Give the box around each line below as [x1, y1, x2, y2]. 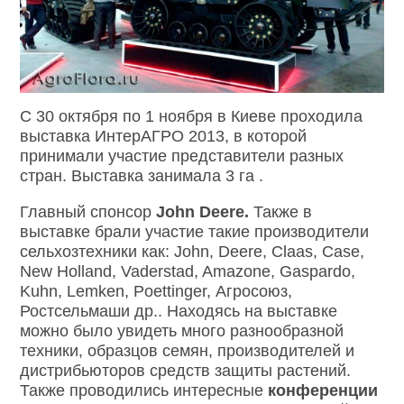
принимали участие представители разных [20, 146, 344, 165]
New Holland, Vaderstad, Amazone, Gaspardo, [20, 262, 356, 280]
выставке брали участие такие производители [20, 222, 370, 241]
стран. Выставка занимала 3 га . [20, 166, 264, 185]
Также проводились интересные [20, 381, 269, 399]
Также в [253, 202, 313, 221]
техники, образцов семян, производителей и [20, 341, 355, 360]
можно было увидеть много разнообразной [20, 321, 344, 340]
